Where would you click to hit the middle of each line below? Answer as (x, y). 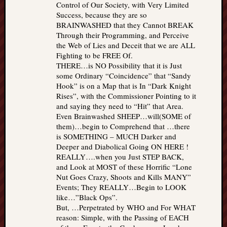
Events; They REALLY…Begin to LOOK (121, 187)
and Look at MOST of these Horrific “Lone (124, 167)
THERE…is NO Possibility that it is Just (119, 66)
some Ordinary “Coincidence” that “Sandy (124, 76)
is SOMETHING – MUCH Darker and (116, 137)
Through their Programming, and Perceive (123, 35)
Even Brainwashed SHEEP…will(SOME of (124, 116)
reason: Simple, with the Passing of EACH (123, 218)
